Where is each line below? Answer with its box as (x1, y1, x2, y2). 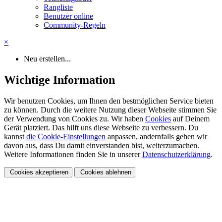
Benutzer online (44, 11, 93, 20)
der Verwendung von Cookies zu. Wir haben (4, 114, 145, 123)
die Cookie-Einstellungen (26, 132, 106, 141)
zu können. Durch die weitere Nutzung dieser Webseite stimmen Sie (4, 105, 217, 114)
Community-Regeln (44, 20, 106, 29)
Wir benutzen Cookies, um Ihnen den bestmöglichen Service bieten (4, 96, 214, 105)
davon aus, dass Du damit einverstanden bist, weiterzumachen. (4, 141, 199, 150)
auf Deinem (171, 114, 210, 123)
